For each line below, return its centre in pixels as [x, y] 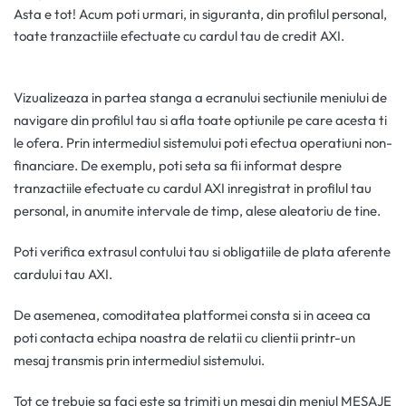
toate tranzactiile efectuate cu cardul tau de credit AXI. [179, 36]
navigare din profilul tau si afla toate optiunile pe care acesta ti [200, 121]
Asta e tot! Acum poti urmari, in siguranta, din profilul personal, [200, 14]
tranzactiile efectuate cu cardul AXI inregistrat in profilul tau [193, 188]
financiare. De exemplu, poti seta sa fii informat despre [178, 166]
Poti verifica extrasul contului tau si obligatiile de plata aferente [202, 252]
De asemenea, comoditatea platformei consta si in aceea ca [192, 315]
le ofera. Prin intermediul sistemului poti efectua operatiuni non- [203, 143]
